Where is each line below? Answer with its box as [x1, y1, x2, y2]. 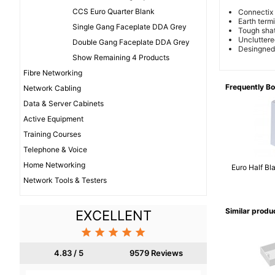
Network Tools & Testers [23, 176, 107, 185]
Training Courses [23, 130, 81, 139]
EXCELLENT [75, 207, 152, 224]
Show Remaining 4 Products [72, 53, 169, 63]
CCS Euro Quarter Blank [72, 7, 155, 17]
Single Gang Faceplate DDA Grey [72, 22, 187, 32]
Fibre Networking [23, 68, 82, 78]
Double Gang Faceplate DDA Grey [72, 37, 190, 47]
